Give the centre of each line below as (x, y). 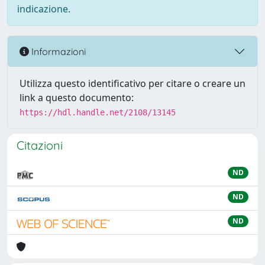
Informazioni (57, 51)
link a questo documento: (77, 98)
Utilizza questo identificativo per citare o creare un (132, 83)
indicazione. (44, 9)
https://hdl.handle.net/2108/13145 (98, 112)
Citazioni (40, 145)
